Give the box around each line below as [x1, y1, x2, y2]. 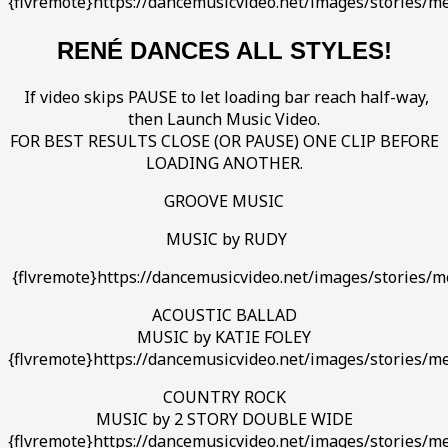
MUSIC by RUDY [161, 228, 287, 251]
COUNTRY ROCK [162, 386, 286, 409]
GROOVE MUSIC [164, 190, 284, 213]
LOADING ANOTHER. [145, 152, 303, 175]
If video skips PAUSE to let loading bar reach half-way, [19, 86, 429, 109]
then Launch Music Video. [128, 108, 320, 131]
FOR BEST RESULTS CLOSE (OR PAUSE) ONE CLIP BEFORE [9, 130, 439, 153]
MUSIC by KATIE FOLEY [137, 326, 311, 349]
